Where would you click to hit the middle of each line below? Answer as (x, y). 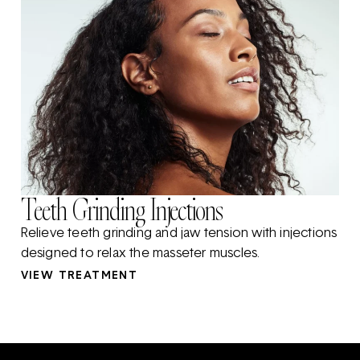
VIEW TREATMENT (79, 276)
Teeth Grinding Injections (121, 210)
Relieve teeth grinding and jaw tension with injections (179, 234)
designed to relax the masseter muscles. (140, 254)
